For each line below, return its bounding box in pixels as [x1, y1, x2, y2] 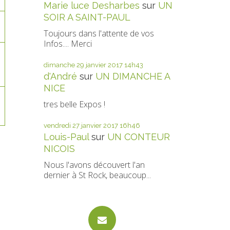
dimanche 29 [43, 61, 84, 69]
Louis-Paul [43, 131, 89, 142]
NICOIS [43, 143, 75, 154]
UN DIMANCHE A [95, 71, 170, 82]
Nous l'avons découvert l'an [43, 159, 145, 170]
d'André [43, 71, 77, 82]
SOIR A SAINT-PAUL [43, 12, 130, 23]
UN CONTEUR [107, 131, 170, 142]
